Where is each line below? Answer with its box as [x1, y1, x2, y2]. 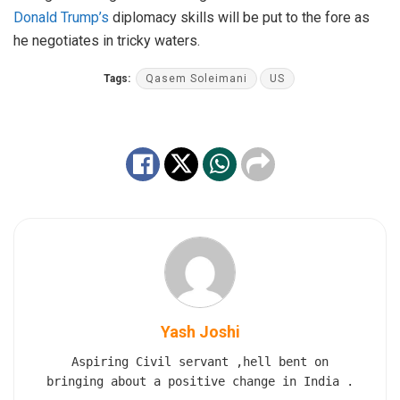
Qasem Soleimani [145, 71, 247, 85]
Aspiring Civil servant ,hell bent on [71, 354, 329, 369]
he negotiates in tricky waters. [13, 31, 200, 49]
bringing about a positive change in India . [46, 373, 354, 388]
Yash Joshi [160, 321, 240, 341]
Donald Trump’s [13, 8, 109, 26]
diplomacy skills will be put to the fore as [109, 8, 370, 26]
